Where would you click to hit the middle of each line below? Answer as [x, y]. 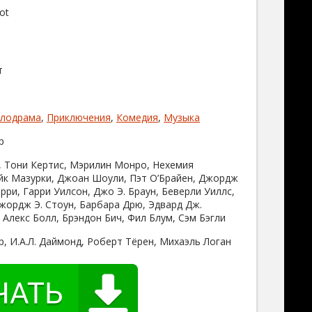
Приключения [79, 117]
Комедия [137, 117]
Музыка [182, 117]
